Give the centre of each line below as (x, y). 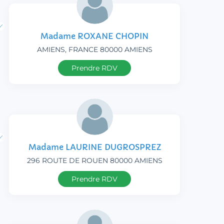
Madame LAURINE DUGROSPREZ (94, 147)
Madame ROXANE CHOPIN (94, 36)
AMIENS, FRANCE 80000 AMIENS (94, 50)
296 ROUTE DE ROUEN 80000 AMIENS (94, 161)
